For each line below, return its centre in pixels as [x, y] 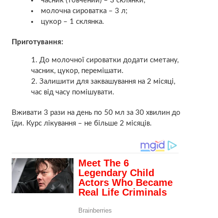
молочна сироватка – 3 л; [84, 11]
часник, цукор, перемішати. [77, 71]
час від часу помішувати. [73, 92]
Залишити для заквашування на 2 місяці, [107, 82]
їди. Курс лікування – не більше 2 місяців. [82, 124]
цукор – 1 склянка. [72, 22]
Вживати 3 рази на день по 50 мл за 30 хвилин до [96, 113]
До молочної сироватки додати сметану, [109, 60]
